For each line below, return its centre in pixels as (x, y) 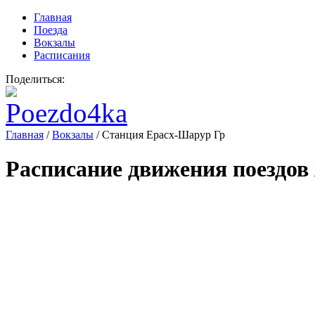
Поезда (51, 30)
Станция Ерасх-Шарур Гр (163, 135)
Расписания (62, 55)
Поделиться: (35, 79)
